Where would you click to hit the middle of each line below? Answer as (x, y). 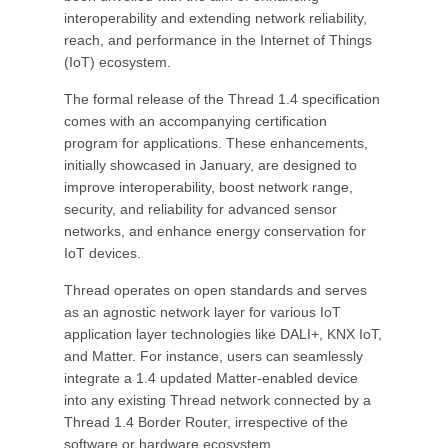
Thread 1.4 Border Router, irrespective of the (206, 422)
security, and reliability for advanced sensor (200, 209)
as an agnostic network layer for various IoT (202, 312)
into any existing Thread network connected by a (217, 400)
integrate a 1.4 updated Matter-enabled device (211, 378)
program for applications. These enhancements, (216, 143)
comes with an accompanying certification (195, 121)
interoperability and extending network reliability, (215, 18)
